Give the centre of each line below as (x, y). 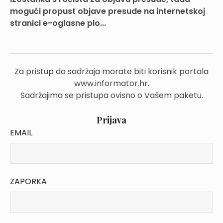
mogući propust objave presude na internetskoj (108, 11)
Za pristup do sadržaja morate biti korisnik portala (111, 71)
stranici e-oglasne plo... (58, 23)
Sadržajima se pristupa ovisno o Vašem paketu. (111, 95)
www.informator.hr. (111, 83)
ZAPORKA (28, 181)
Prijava (111, 120)
